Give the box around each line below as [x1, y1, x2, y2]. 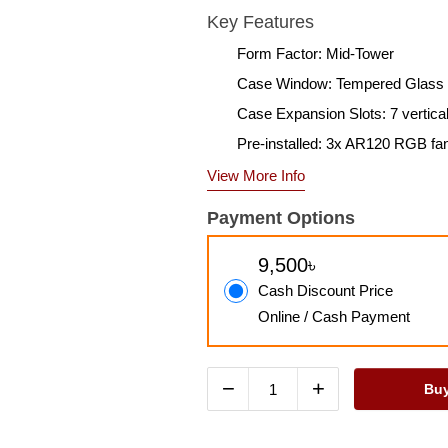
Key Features [207, 12, 314, 32]
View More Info [207, 167, 305, 184]
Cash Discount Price [258, 282, 393, 299]
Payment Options [207, 208, 355, 228]
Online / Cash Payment [258, 308, 410, 325]
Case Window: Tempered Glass [237, 75, 444, 92]
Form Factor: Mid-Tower [237, 45, 394, 62]
